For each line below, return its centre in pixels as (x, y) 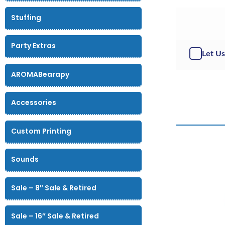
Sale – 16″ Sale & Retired (55, 216)
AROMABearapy (40, 74)
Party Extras (34, 46)
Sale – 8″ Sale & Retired (54, 188)
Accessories (34, 103)
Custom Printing (41, 131)
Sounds (25, 159)
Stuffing (26, 17)
